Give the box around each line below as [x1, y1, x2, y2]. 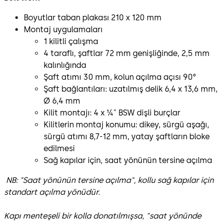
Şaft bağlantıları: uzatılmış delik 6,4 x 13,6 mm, [44, 84, 218, 94]
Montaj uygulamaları [24, 24, 103, 34]
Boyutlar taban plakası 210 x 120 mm [24, 12, 162, 22]
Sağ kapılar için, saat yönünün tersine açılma [44, 155, 212, 165]
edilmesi [44, 143, 75, 153]
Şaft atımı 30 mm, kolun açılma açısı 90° [44, 72, 196, 82]
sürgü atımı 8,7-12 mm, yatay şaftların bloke [44, 131, 210, 141]
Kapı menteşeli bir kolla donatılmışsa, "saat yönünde [4, 211, 201, 221]
